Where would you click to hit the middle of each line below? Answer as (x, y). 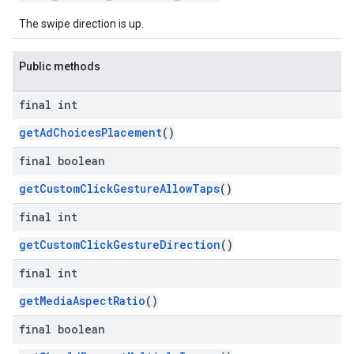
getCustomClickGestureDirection (120, 245)
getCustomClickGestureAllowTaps (119, 188)
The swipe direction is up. (81, 24)
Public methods (60, 66)
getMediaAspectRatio (82, 301)
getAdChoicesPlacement (90, 132)
